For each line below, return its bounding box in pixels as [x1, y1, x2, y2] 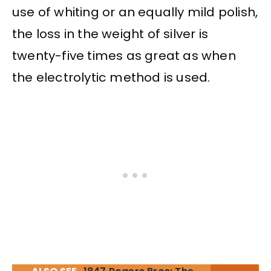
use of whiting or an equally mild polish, [12, 3, 258, 21]
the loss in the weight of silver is [12, 25, 209, 42]
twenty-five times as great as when [12, 47, 236, 64]
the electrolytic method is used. [12, 68, 211, 86]
